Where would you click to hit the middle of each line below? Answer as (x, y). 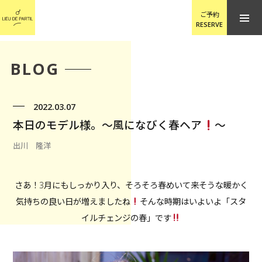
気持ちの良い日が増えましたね (73, 201)
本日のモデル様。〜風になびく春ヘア (108, 125)
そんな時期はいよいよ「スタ (193, 201)
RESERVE (209, 24)
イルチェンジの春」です (126, 218)
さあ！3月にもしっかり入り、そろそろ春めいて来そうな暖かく (131, 185)
